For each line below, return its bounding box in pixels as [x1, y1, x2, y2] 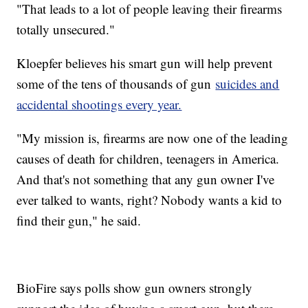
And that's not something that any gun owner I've [16, 170, 275, 188]
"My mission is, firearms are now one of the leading [16, 129, 289, 146]
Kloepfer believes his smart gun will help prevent [16, 54, 273, 71]
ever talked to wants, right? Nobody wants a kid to [16, 190, 283, 208]
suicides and [215, 74, 280, 92]
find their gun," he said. [16, 211, 142, 229]
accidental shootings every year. [16, 95, 182, 113]
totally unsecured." [16, 20, 115, 38]
